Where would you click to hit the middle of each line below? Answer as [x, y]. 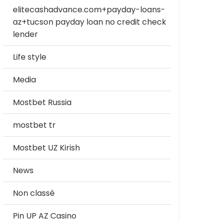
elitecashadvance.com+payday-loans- [89, 10]
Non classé [34, 193]
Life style [30, 57]
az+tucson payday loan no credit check [90, 22]
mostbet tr [34, 125]
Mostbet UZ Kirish [46, 148]
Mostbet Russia [42, 102]
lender [25, 34]
